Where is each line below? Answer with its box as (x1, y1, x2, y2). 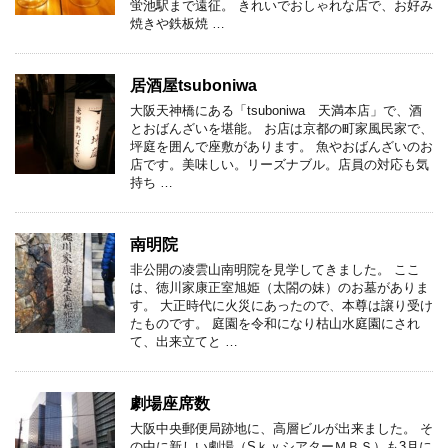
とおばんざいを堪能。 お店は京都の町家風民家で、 (130, 120, 433, 136)
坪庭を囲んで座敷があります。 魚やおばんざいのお (130, 138, 433, 154)
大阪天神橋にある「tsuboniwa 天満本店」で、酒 (130, 102, 422, 118)
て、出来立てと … (130, 333, 238, 349)
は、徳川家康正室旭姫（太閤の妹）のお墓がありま (130, 279, 429, 295)
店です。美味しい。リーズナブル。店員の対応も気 (130, 156, 429, 172)
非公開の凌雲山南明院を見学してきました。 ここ (130, 261, 420, 277)
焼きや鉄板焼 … (130, 15, 225, 31)
